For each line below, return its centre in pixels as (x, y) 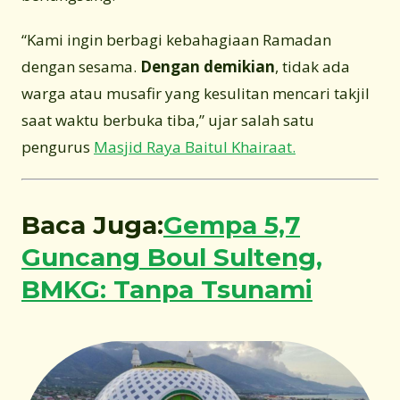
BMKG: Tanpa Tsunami (167, 289)
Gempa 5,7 (232, 225)
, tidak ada (312, 66)
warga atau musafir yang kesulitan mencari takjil (196, 93)
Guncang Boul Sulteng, (172, 257)
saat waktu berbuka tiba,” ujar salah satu (168, 120)
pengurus (58, 146)
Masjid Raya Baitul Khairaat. (195, 146)
